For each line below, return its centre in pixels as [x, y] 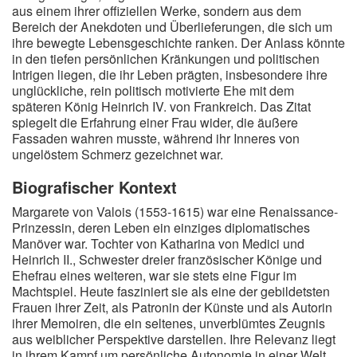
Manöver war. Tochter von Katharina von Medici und [158, 243]
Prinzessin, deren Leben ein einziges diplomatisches [161, 228]
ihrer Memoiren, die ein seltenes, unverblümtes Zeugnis [169, 323]
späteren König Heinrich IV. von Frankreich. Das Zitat [161, 106]
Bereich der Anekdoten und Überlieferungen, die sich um [172, 27]
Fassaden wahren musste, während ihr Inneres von [156, 138]
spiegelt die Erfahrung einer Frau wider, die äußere [155, 122]
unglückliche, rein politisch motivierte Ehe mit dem [153, 90]
